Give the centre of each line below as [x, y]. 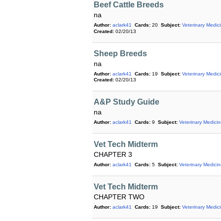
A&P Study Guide [127, 102]
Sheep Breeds [120, 53]
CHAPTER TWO [119, 197]
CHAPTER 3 [113, 155]
